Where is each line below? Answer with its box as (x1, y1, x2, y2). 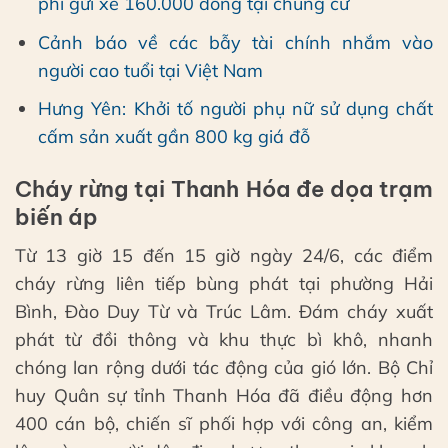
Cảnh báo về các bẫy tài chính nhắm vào (38, 30, 433, 54)
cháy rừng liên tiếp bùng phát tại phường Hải (15, 271, 433, 295)
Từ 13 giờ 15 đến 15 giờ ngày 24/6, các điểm (15, 243, 433, 267)
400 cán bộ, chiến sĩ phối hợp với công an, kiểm (15, 411, 433, 435)
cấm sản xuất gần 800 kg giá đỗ (38, 125, 311, 149)
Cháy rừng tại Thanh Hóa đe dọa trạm (15, 174, 433, 203)
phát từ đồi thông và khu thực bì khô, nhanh (15, 327, 433, 351)
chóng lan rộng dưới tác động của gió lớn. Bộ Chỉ (15, 355, 433, 379)
